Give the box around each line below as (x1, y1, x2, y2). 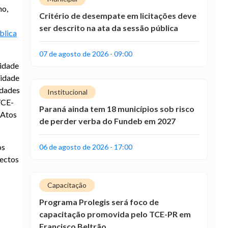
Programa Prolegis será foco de (39, 197, 159, 207)
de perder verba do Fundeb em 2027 (39, 116, 176, 126)
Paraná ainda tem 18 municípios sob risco (39, 104, 194, 113)
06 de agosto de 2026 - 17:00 (39, 142, 132, 151)
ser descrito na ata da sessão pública (39, 23, 178, 33)
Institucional (47, 88, 88, 96)
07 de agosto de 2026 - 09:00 (39, 49, 132, 58)
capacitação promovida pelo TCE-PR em (39, 209, 191, 219)
